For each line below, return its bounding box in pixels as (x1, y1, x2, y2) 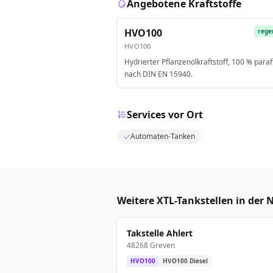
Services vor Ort (127, 108, 203, 121)
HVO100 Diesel (163, 257, 208, 265)
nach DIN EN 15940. (124, 69, 193, 79)
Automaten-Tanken (130, 131, 195, 141)
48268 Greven (127, 240, 175, 250)
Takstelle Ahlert (127, 227, 193, 239)
